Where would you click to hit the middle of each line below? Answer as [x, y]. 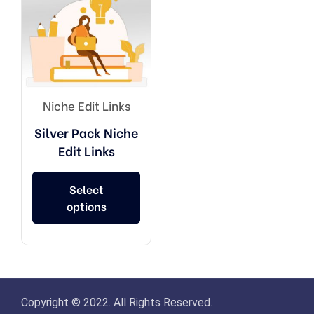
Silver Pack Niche [87, 132]
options [86, 205]
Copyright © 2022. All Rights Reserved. [117, 303]
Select [86, 189]
